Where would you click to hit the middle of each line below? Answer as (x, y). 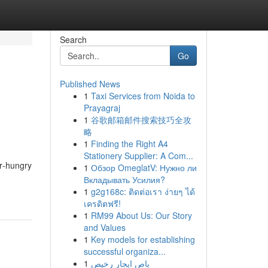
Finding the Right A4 (129, 144)
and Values (104, 227)
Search (73, 39)
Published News (90, 84)
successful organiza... (124, 251)
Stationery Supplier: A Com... (138, 156)
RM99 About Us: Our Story (141, 215)
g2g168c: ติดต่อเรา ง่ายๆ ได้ (143, 191)
